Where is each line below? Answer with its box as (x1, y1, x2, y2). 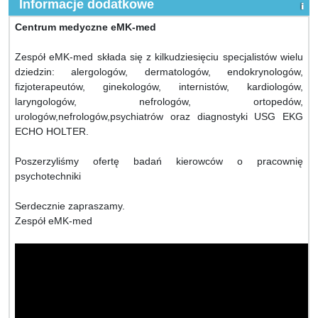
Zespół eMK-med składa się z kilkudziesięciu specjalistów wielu (15, 51, 303, 62)
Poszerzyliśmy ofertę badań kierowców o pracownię (15, 155, 303, 167)
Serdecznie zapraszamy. (15, 200, 125, 212)
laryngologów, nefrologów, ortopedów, (15, 96, 303, 107)
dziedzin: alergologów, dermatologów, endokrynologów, (15, 66, 303, 77)
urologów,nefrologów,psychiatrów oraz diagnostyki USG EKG (15, 111, 303, 122)
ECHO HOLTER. (15, 126, 89, 137)
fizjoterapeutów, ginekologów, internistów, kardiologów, (15, 81, 303, 92)
